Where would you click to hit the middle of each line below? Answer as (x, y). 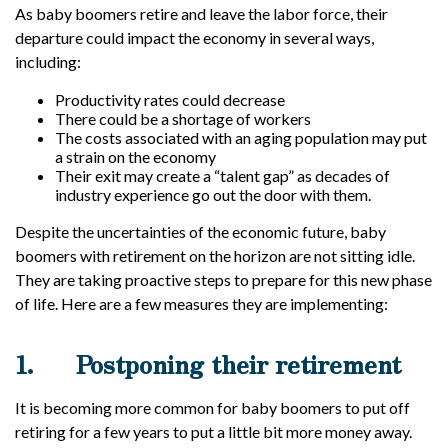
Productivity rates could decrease (170, 99)
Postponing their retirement (238, 363)
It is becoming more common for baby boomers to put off (212, 407)
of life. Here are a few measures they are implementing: (201, 303)
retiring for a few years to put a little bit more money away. (213, 431)
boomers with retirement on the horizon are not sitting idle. (215, 255)
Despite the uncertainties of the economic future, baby (200, 231)
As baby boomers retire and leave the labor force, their (201, 13)
